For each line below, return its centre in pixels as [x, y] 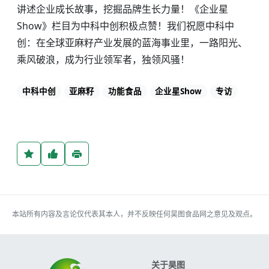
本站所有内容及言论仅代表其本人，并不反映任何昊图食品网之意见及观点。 [134, 214]
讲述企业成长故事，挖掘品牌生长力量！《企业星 [122, 9]
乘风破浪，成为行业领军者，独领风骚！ [103, 59]
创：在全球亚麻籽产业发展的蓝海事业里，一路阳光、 [132, 43]
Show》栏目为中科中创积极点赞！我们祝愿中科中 [125, 26]
